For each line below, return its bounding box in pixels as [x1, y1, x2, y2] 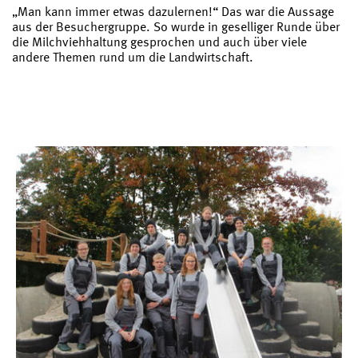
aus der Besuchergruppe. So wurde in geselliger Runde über [12, 18, 340, 34]
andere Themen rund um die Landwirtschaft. [12, 48, 253, 65]
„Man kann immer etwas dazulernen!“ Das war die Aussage [12, 2, 334, 19]
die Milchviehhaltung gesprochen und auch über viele [12, 33, 307, 50]
